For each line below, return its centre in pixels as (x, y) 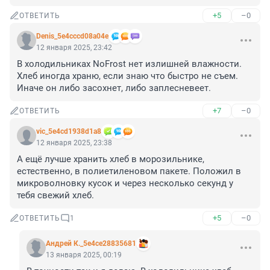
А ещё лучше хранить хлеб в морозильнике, (111, 159)
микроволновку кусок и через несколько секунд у (125, 184)
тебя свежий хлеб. (55, 196)
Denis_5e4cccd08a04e (72, 36)
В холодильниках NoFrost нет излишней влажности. (129, 64)
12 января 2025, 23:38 (74, 143)
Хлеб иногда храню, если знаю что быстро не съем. (127, 76)
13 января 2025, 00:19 (84, 255)
